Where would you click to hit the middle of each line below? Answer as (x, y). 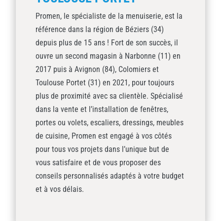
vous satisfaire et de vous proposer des (98, 162)
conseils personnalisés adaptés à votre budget (110, 176)
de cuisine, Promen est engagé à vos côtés (104, 136)
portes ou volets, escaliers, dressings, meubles (110, 122)
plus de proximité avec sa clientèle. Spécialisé (109, 96)
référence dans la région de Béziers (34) (100, 29)
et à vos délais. (60, 189)
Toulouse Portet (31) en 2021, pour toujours (105, 82)
